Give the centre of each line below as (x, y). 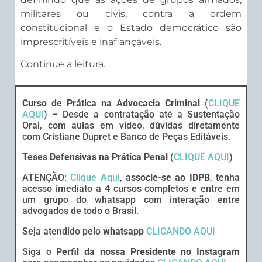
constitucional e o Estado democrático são (131, 27)
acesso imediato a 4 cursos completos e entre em (131, 189)
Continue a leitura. (63, 64)
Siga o (39, 252)
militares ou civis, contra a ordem (131, 13)
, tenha (225, 178)
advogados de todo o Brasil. (80, 211)
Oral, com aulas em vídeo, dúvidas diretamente (131, 126)
